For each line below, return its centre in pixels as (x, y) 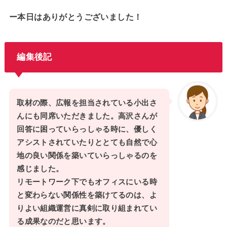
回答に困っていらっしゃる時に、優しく (87, 129)
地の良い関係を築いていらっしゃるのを (87, 156)
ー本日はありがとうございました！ (75, 17)
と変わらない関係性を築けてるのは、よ (87, 195)
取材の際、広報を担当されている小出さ (87, 103)
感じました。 (40, 169)
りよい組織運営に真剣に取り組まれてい (87, 209)
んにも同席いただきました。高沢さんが (87, 116)
